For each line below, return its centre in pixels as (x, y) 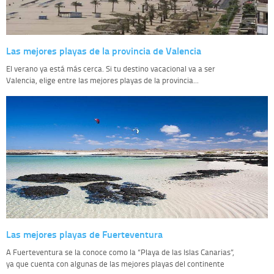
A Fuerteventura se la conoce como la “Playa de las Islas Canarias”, (120, 252)
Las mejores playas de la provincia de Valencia (104, 50)
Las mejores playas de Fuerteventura (84, 234)
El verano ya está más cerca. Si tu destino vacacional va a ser (111, 68)
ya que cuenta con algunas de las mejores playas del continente (115, 263)
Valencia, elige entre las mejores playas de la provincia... (102, 80)
